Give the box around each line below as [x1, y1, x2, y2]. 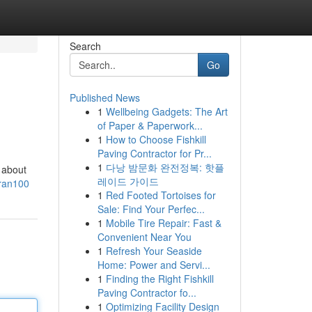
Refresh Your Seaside [105, 244, 202, 258]
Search [69, 39, 101, 53]
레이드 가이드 [97, 174, 159, 188]
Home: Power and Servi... [97, 258, 210, 272]
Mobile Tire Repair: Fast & [105, 216, 221, 230]
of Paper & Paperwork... [97, 118, 203, 132]
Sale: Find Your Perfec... [97, 202, 205, 216]
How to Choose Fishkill [105, 132, 206, 146]
